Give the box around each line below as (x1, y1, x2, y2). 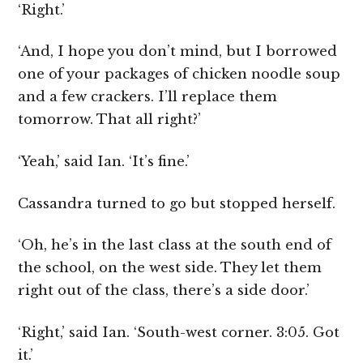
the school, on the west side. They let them (18, 259, 322, 277)
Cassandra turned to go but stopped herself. (18, 194, 336, 212)
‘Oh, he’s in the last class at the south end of (18, 237, 332, 254)
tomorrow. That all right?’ (18, 111, 202, 129)
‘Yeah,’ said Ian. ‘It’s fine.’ (18, 152, 190, 170)
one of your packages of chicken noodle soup (18, 66, 341, 83)
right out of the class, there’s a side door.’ (18, 282, 310, 300)
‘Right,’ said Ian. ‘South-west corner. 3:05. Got (18, 323, 340, 341)
